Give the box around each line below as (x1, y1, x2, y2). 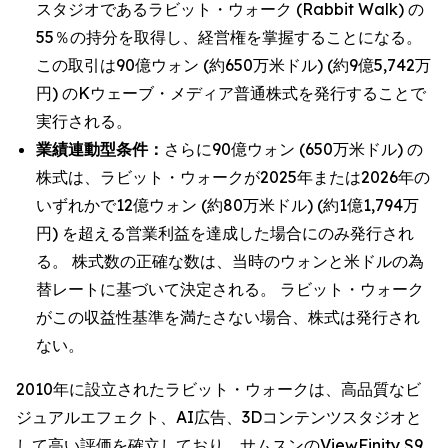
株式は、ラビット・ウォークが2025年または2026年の (36, 167, 430, 187)
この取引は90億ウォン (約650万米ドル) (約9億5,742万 (36, 55, 431, 75)
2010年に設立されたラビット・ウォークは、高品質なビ (16, 379, 421, 399)
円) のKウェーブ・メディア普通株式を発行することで (36, 83, 426, 103)
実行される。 (36, 111, 132, 131)
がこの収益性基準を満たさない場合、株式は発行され (36, 307, 420, 327)
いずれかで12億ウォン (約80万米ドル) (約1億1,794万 (36, 195, 419, 215)
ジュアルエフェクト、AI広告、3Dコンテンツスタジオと (16, 407, 422, 427)
